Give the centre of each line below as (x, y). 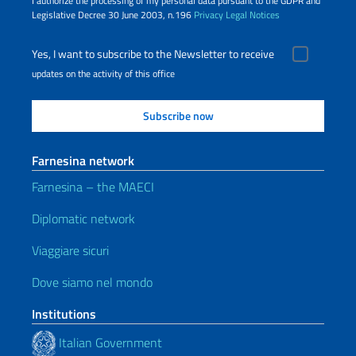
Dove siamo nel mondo (92, 282)
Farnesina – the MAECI (93, 186)
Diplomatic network (83, 218)
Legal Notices (253, 14)
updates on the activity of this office (103, 73)
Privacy (209, 14)
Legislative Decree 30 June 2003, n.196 (113, 14)
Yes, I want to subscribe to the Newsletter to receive (153, 54)
